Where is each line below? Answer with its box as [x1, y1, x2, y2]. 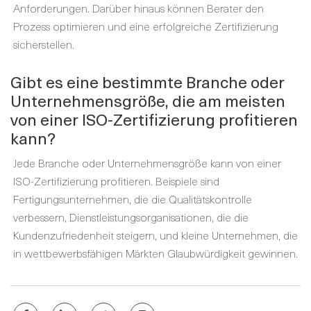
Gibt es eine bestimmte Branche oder [10, 69, 285, 94]
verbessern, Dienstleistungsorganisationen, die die [13, 208, 249, 225]
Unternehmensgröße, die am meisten [10, 88, 285, 112]
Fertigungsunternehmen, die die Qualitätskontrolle [13, 190, 252, 207]
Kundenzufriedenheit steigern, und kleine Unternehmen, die [13, 226, 298, 243]
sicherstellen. [13, 35, 74, 52]
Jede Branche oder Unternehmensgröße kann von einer [13, 154, 281, 171]
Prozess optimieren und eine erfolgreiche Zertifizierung [13, 17, 278, 34]
